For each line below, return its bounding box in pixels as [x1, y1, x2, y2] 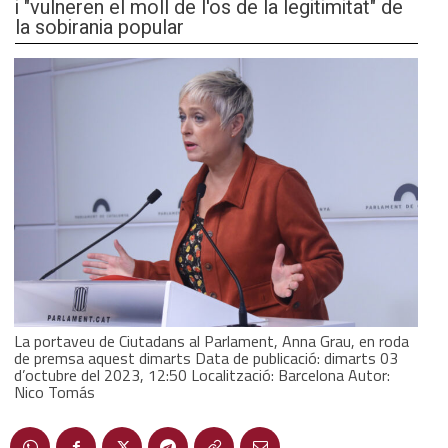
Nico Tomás [14, 379, 95, 404]
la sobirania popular [15, 12, 184, 42]
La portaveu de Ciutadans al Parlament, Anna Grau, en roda [14, 328, 409, 353]
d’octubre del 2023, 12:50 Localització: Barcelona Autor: [14, 362, 390, 387]
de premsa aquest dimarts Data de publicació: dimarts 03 [14, 345, 398, 370]
